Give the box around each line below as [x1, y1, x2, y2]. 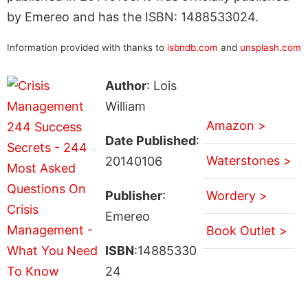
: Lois [146, 78, 177, 93]
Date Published [104, 133, 196, 148]
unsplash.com [240, 41, 301, 53]
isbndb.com [167, 41, 218, 53]
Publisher [104, 188, 162, 203]
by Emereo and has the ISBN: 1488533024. [7, 9, 258, 24]
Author [104, 78, 146, 93]
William [104, 99, 146, 113]
